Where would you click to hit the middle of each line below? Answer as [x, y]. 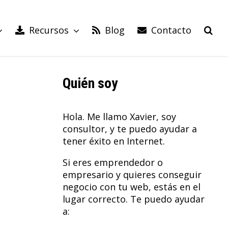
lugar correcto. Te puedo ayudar [133, 199]
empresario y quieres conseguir [132, 175]
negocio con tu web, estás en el [131, 187]
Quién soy [90, 83]
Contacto [171, 30]
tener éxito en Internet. [113, 141]
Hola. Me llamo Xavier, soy [119, 117]
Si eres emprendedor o [112, 163]
